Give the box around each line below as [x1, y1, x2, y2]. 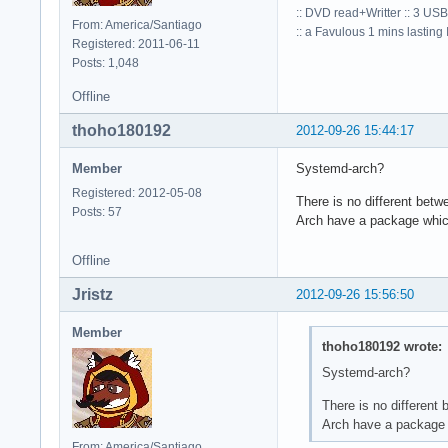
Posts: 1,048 [72, 56, 139, 71]
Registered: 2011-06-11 [72, 37, 200, 52]
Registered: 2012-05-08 [72, 186, 202, 201]
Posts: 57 [72, 205, 122, 220]
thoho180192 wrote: [321, 338, 442, 354]
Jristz [72, 286, 113, 304]
